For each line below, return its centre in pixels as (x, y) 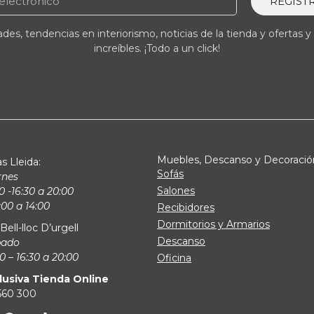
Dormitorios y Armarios (213, 224)
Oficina (174, 258)
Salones (176, 190)
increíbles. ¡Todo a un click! (157, 48)
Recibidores (186, 207)
